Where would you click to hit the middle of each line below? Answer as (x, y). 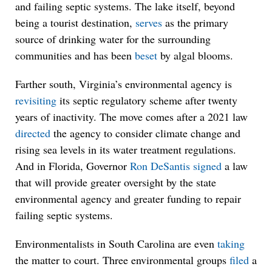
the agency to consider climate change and (145, 133)
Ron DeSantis (160, 166)
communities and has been (75, 55)
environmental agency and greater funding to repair (128, 199)
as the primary (195, 22)
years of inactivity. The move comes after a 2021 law (131, 117)
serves (149, 22)
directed (33, 133)
